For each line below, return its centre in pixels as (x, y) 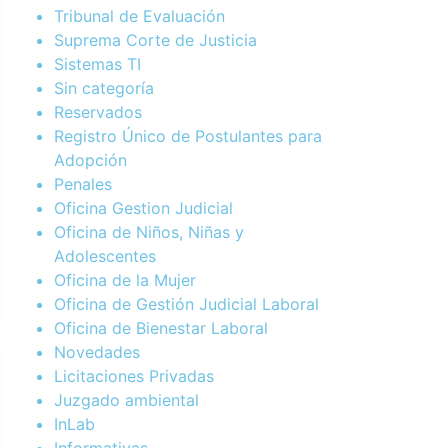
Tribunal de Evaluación (139, 15)
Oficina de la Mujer (125, 279)
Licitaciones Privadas (134, 375)
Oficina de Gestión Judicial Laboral (186, 303)
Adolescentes (105, 255)
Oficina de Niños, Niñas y (149, 231)
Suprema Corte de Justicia (155, 39)
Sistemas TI (97, 63)
